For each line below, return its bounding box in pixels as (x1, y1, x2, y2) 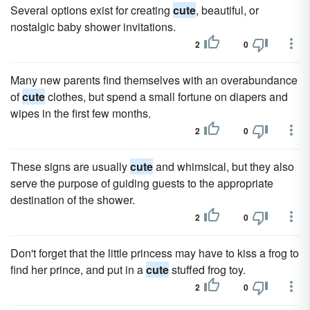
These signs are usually (10, 158, 130, 174)
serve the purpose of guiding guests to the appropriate (10, 175, 273, 191)
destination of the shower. (10, 192, 135, 208)
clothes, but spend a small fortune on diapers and (45, 89, 288, 104)
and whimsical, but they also (153, 158, 294, 174)
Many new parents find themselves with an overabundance (10, 72, 298, 88)
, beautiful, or (196, 2, 259, 18)
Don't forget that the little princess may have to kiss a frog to (10, 245, 299, 261)
